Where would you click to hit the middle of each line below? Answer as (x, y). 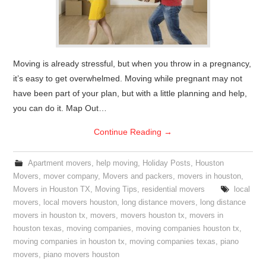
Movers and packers (138, 176)
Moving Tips (116, 189)
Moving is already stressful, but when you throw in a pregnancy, (132, 64)
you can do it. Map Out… (60, 108)
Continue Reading (129, 132)
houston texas (38, 229)
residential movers (174, 189)
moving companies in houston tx (69, 242)
